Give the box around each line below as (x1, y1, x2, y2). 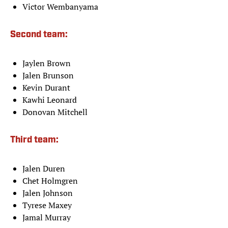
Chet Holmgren (22, 175, 78, 187)
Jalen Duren (22, 163, 65, 175)
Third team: (10, 135, 59, 146)
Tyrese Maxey (22, 199, 72, 211)
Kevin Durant (22, 82, 70, 94)
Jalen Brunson (22, 70, 74, 81)
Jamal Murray (22, 212, 71, 223)
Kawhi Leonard (22, 94, 77, 106)
